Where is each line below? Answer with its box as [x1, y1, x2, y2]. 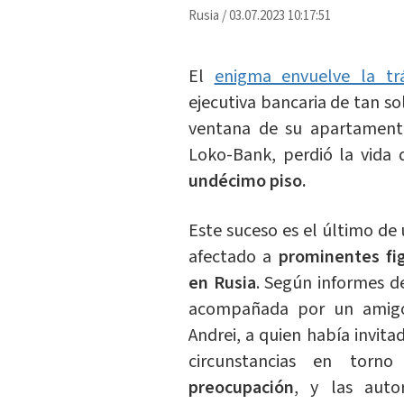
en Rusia [188, 271, 256, 297]
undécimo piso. [188, 169, 310, 195]
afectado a [188, 244, 279, 271]
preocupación [188, 375, 294, 401]
